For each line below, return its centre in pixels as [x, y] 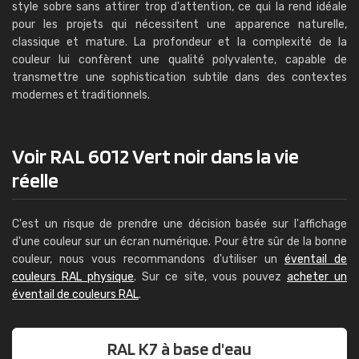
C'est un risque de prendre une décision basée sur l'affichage [179, 224]
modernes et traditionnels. [81, 95]
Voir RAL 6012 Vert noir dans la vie [155, 156]
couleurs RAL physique [73, 277]
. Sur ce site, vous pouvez [210, 277]
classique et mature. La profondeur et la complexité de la [179, 42]
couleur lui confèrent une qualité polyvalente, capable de [179, 60]
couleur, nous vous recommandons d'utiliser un [148, 259]
